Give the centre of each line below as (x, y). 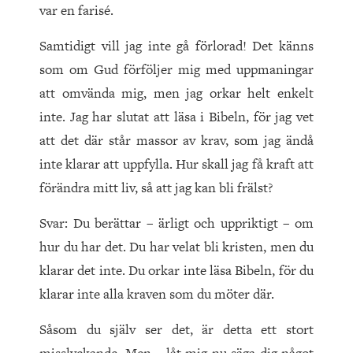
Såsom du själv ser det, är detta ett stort (176, 330)
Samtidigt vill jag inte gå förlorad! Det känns (176, 46)
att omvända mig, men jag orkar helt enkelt (176, 93)
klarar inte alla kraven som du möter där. (157, 294)
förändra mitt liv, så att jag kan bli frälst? (156, 188)
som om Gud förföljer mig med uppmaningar (176, 70)
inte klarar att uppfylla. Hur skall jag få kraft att (176, 164)
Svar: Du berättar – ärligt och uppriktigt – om (176, 223)
